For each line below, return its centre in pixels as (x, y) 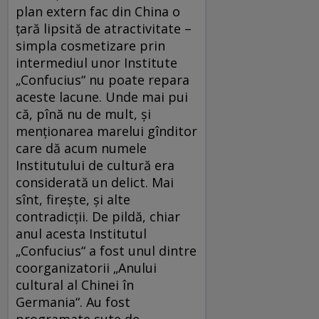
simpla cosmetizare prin (90, 45)
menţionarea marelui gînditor (106, 131)
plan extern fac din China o (98, 11)
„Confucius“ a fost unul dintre (106, 250)
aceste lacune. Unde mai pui (102, 96)
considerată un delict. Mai (95, 182)
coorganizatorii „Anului (86, 267)
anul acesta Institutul (81, 233)
